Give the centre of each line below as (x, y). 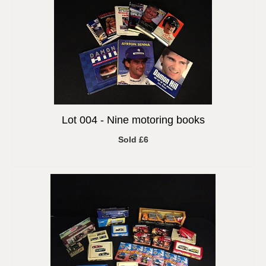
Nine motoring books (156, 120)
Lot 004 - (84, 120)
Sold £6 (133, 140)
